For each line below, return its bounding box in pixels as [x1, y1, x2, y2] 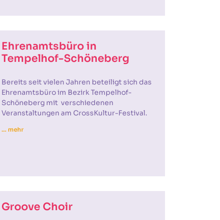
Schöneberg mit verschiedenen [1, 98, 113, 107]
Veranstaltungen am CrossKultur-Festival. [1, 109, 147, 117]
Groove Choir [1, 200, 73, 213]
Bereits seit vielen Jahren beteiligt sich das [1, 78, 152, 86]
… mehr [1, 126, 24, 133]
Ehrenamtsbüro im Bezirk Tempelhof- [1, 88, 132, 97]
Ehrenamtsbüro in [1, 40, 97, 53]
